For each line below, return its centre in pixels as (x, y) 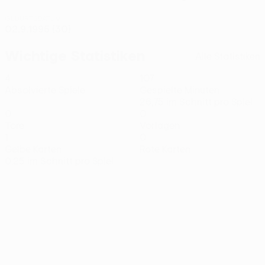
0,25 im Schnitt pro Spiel (59, 161)
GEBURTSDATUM (33, 18)
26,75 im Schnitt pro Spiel (196, 102)
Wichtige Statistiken (75, 56)
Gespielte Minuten (180, 90)
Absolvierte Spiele (45, 90)
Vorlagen (160, 125)
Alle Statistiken (228, 56)
